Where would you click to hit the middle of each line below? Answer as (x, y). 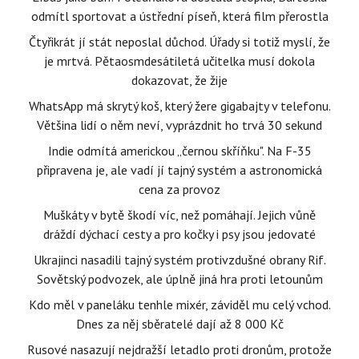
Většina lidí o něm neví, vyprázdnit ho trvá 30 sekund (179, 125)
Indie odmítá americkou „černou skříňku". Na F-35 (179, 151)
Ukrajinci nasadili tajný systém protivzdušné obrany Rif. (179, 260)
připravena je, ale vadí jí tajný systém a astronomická (179, 170)
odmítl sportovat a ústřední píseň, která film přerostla (179, 16)
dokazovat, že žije (179, 80)
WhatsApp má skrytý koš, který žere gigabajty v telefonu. (179, 106)
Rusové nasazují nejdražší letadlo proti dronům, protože (179, 349)
